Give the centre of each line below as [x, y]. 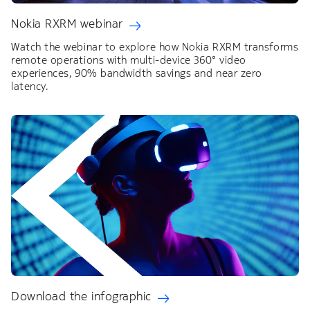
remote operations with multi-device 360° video [129, 60]
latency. [31, 86]
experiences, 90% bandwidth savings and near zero [137, 73]
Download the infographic [81, 297]
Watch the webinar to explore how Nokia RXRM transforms [155, 46]
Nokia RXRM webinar [67, 23]
